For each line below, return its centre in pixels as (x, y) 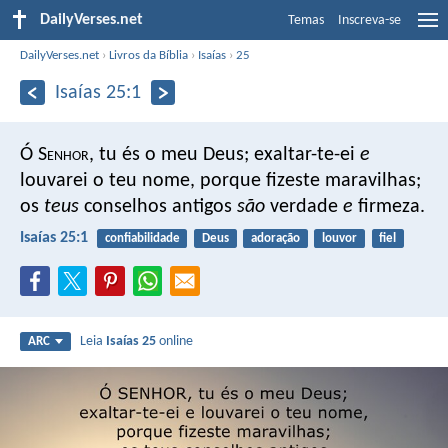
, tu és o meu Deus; (169, 154)
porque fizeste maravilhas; (308, 180)
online (175, 342)
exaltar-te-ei (304, 154)
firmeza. (389, 206)
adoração (275, 238)
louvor (340, 238)
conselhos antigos (158, 206)
